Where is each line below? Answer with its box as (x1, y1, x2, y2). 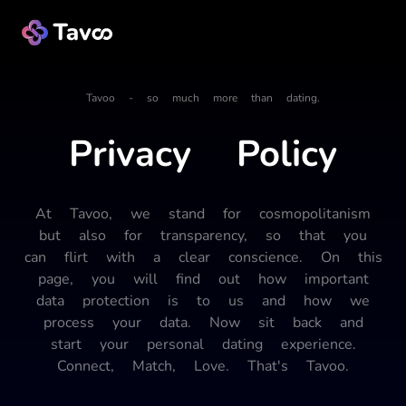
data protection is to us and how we (36, 292, 370, 309)
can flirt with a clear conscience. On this (24, 248, 382, 266)
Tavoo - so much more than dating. (86, 92, 320, 104)
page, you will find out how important (37, 270, 369, 287)
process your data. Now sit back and (43, 314, 363, 331)
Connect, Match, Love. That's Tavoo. (57, 357, 349, 374)
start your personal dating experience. (50, 335, 356, 353)
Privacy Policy (69, 132, 337, 175)
